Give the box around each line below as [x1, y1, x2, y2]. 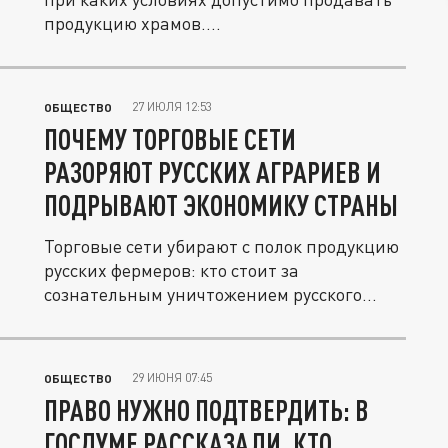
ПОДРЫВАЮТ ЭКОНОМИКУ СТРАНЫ [44, 188, 398, 222]
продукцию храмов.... [44, 12, 221, 34]
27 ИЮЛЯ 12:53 [132, 99, 212, 114]
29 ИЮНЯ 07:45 [132, 370, 212, 385]
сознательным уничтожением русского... [44, 283, 377, 305]
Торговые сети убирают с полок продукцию [44, 235, 399, 257]
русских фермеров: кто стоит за [44, 259, 299, 281]
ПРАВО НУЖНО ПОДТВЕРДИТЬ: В [44, 393, 369, 427]
